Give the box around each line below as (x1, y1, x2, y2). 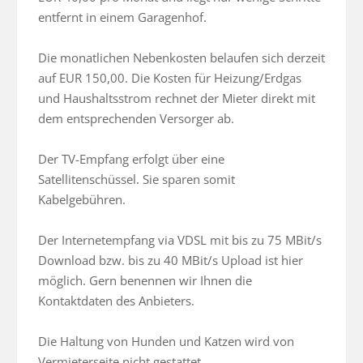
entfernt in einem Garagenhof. (38, 9, 207, 26)
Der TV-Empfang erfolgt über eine (38, 151, 224, 168)
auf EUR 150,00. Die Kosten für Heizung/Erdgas (38, 70, 301, 87)
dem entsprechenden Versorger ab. (38, 110, 234, 127)
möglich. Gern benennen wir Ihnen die (38, 272, 252, 289)
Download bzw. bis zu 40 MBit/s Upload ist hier (38, 252, 303, 269)
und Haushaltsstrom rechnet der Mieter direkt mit (38, 90, 315, 107)
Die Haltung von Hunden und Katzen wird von (38, 333, 294, 350)
